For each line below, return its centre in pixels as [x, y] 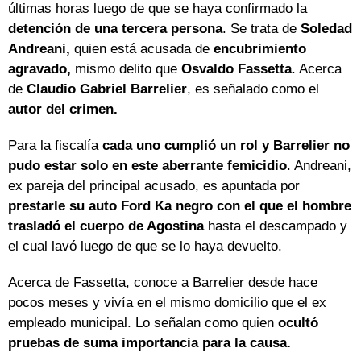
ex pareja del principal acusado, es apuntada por [154, 186]
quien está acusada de [144, 49]
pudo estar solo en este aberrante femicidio [147, 166]
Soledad [326, 29]
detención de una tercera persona [115, 29]
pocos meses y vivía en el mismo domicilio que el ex [167, 303]
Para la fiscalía [53, 146]
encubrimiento [260, 49]
